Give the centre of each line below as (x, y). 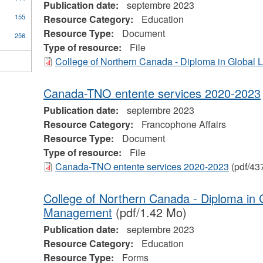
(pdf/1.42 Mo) (149, 213)
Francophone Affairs (183, 124)
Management (77, 213)
